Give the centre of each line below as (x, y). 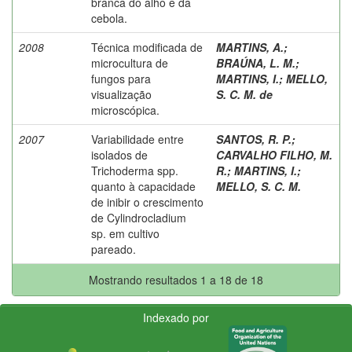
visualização (121, 94)
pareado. (114, 249)
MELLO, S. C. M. (258, 186)
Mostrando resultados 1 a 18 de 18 (176, 279)
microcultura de (130, 62)
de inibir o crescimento (147, 202)
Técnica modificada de (147, 47)
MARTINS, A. (250, 47)
